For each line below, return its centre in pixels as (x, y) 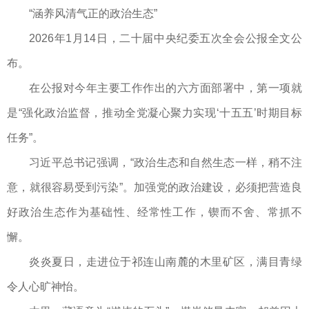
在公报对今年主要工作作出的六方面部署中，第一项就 (166, 88)
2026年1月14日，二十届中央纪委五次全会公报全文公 (166, 39)
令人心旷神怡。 (46, 287)
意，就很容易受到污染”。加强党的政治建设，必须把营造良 (154, 188)
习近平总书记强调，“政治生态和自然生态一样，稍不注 (166, 163)
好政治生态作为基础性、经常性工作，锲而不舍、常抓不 (154, 212)
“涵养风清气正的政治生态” (93, 14)
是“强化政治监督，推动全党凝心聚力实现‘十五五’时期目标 (154, 113)
